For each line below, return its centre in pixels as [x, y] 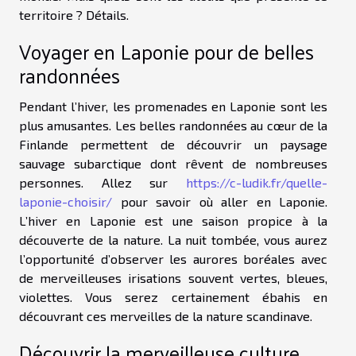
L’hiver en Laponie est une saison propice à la [173, 220]
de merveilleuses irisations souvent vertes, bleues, [173, 277]
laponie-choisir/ [66, 201]
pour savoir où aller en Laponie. [220, 201]
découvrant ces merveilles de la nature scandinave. [166, 315]
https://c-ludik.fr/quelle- [257, 182]
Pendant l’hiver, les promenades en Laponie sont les [173, 106]
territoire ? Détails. [74, 14]
